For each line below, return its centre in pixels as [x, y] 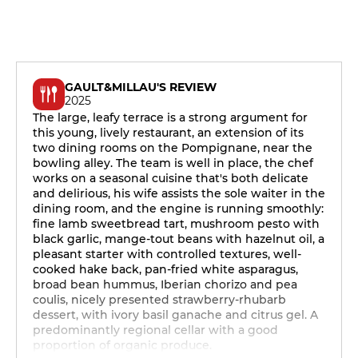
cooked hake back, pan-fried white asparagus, [165, 269]
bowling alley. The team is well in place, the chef [173, 163]
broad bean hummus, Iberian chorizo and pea [165, 284]
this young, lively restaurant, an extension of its [168, 133]
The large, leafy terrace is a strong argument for [170, 117]
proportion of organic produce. [122, 345]
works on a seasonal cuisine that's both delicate [171, 178]
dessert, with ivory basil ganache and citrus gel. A [175, 315]
